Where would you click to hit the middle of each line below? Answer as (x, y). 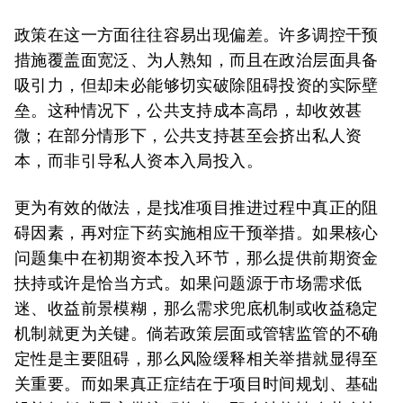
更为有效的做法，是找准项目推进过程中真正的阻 (197, 207)
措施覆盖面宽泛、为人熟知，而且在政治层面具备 (197, 60)
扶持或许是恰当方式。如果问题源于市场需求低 (188, 283)
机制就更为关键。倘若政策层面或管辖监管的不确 (197, 333)
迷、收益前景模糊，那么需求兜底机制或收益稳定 (197, 308)
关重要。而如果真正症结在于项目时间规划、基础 (197, 384)
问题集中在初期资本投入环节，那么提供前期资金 (197, 258)
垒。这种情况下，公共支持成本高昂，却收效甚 (188, 110)
